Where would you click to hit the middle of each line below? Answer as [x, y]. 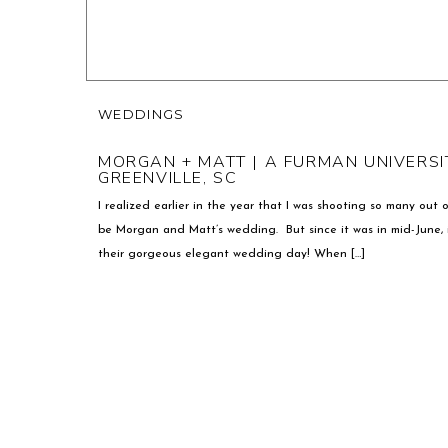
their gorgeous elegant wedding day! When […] [231, 254]
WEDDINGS [141, 114]
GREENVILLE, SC [168, 178]
